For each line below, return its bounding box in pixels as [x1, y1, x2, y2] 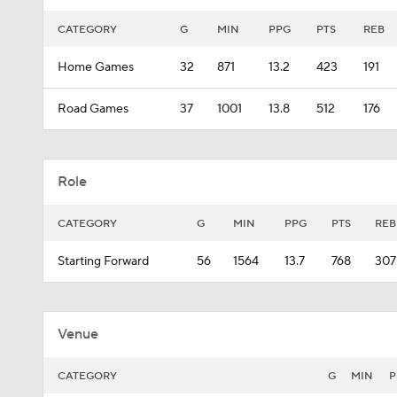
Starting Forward [58, 253, 149, 269]
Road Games [58, 101, 128, 117]
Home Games [58, 59, 134, 75]
